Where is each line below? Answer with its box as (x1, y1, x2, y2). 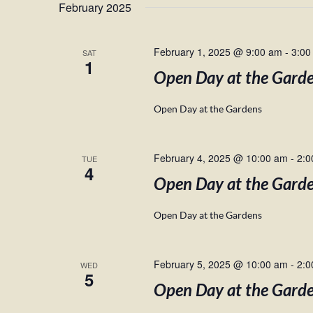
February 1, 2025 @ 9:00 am (153, 45, 282, 59)
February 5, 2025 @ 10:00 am (153, 257, 288, 271)
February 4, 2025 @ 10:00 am (153, 151, 288, 165)
